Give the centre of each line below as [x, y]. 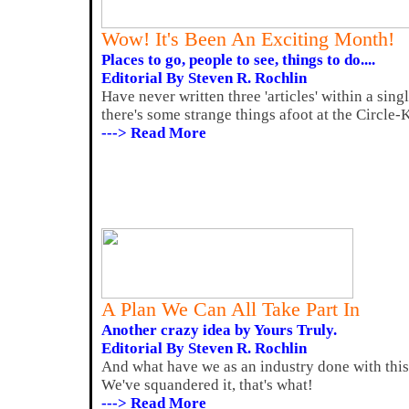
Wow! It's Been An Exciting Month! [248, 39]
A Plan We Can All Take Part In [231, 309]
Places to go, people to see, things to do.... [238, 60]
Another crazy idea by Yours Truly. [219, 330]
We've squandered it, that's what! [207, 385]
